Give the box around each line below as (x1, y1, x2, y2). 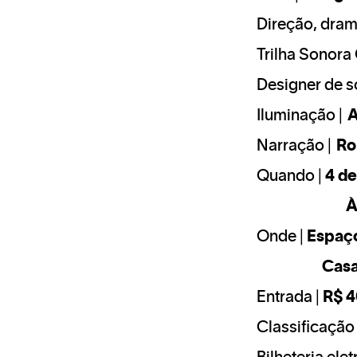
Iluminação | (257, 108, 347, 124)
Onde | (257, 229, 307, 245)
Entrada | (257, 290, 323, 305)
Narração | (257, 139, 336, 154)
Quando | (257, 169, 325, 184)
